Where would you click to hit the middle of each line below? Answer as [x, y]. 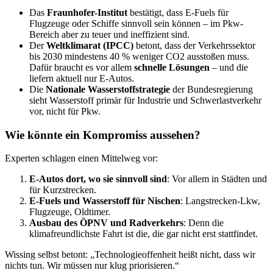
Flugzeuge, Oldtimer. [70, 212]
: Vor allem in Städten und [217, 179]
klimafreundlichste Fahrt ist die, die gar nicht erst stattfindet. [144, 234]
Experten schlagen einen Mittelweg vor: [81, 158]
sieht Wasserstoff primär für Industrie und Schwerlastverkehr [145, 100]
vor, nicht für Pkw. [65, 111]
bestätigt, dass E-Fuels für [178, 12]
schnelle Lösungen [172, 67]
